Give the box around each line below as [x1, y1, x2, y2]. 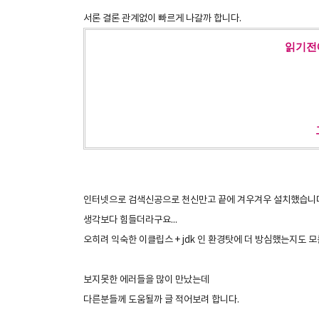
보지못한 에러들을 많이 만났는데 [83, 274, 209, 286]
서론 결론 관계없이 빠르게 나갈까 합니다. [83, 13, 241, 24]
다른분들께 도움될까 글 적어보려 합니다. [83, 294, 239, 305]
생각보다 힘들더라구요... [83, 214, 177, 226]
